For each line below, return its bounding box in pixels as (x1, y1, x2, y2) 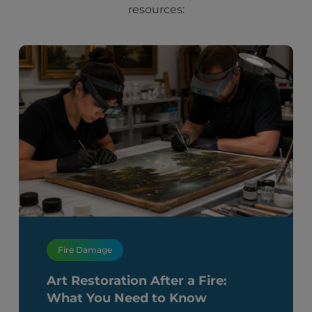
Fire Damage (58, 244, 113, 256)
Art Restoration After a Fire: (47, 273, 228, 289)
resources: (127, 3, 185, 17)
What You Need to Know (47, 290, 208, 306)
